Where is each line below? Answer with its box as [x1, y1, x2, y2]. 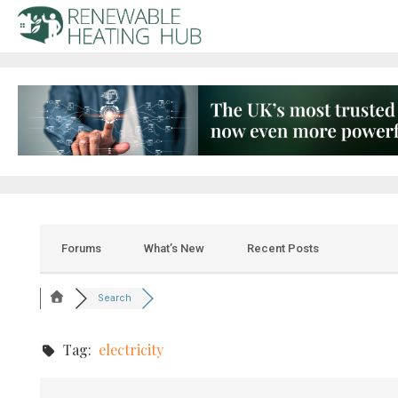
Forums [60, 242, 101, 256]
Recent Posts [246, 242, 319, 256]
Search [98, 292, 132, 305]
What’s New [143, 242, 204, 256]
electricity [98, 340, 163, 360]
